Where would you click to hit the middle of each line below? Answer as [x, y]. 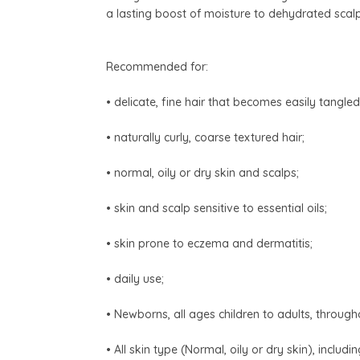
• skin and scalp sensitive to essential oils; [217, 209]
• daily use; [135, 279]
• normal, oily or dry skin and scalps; [202, 173]
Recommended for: [157, 67]
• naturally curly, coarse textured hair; [205, 138]
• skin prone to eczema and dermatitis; [209, 244]
